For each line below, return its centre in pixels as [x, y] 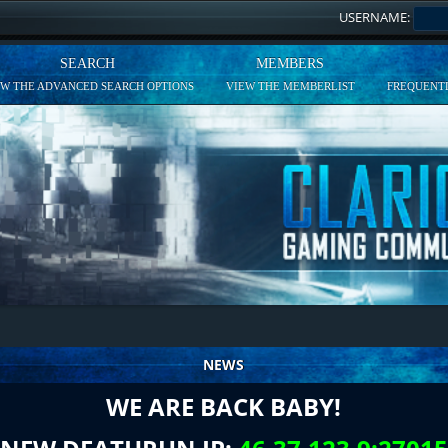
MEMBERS [290, 63]
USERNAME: [375, 17]
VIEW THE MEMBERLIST [290, 86]
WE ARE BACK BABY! [224, 406]
